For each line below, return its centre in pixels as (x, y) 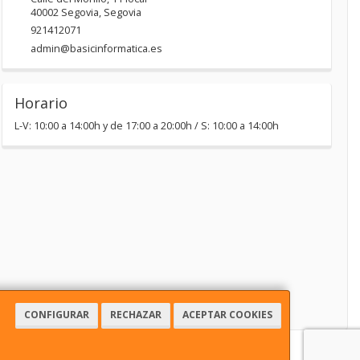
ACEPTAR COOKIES (227, 315)
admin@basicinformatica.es (96, 49)
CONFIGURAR (57, 315)
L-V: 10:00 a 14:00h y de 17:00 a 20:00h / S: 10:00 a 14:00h (146, 126)
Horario (41, 103)
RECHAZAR (136, 315)
